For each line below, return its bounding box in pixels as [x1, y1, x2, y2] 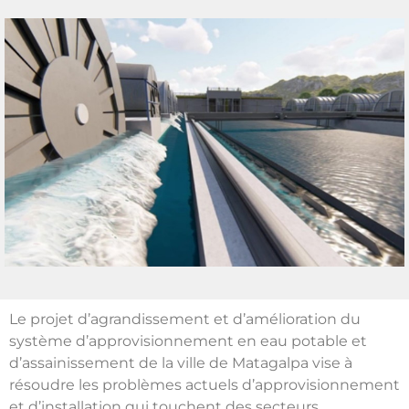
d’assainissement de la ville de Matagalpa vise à [9, 353, 352, 372]
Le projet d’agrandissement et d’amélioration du [9, 309, 361, 328]
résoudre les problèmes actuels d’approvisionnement [9, 375, 400, 393]
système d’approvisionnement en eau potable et [9, 331, 367, 350]
